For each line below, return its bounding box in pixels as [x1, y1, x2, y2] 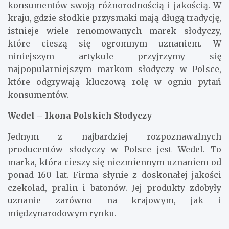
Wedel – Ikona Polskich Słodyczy [8, 110, 152, 121]
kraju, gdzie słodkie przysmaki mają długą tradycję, [8, 12, 221, 23]
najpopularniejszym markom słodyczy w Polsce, [8, 63, 221, 74]
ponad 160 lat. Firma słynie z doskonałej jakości [8, 169, 221, 180]
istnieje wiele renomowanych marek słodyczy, [8, 25, 221, 36]
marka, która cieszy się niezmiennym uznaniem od [8, 156, 221, 167]
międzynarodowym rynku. [8, 208, 117, 218]
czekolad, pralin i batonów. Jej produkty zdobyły [8, 182, 221, 193]
